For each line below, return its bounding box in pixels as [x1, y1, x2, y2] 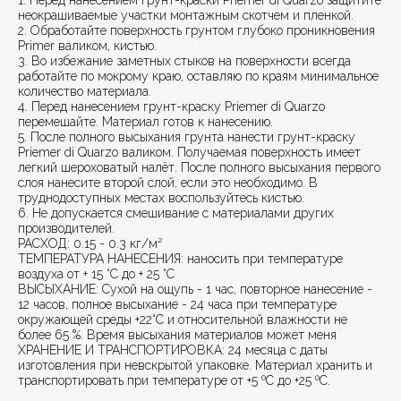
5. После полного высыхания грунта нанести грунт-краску [18, 130, 355, 145]
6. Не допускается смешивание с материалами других [18, 206, 334, 221]
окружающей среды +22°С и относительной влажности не [18, 312, 347, 328]
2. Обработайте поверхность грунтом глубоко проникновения [18, 23, 375, 38]
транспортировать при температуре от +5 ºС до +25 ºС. [18, 373, 330, 388]
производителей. [18, 221, 115, 236]
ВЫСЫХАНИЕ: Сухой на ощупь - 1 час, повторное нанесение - [18, 282, 372, 297]
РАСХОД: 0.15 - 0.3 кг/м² [18, 236, 162, 252]
